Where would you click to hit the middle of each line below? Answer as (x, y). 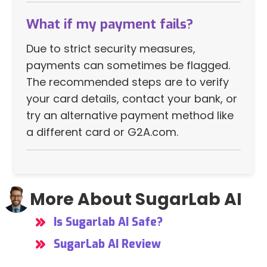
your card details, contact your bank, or (132, 99)
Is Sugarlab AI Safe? (108, 222)
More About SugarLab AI (136, 199)
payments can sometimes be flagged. (128, 66)
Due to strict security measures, (111, 49)
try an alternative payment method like (130, 116)
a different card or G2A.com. (102, 132)
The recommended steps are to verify (128, 82)
